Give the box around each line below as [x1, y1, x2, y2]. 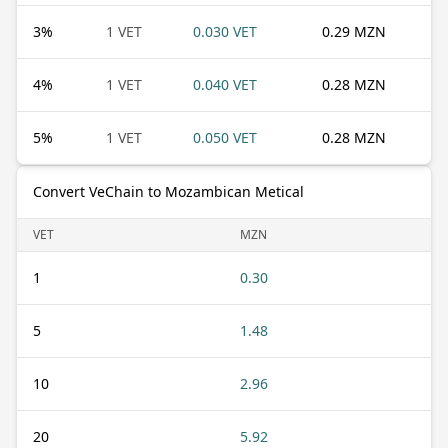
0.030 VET [193, 21, 257, 41]
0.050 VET [193, 127, 257, 147]
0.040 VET [193, 74, 257, 94]
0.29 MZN [322, 21, 386, 41]
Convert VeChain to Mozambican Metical [33, 181, 304, 201]
